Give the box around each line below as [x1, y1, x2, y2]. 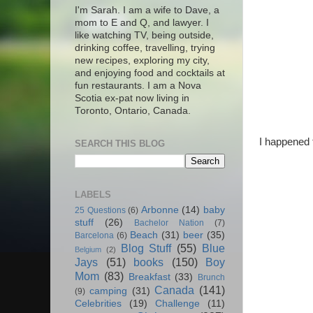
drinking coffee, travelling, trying [75, 43, 215, 54]
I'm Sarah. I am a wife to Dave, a [75, 5, 219, 16]
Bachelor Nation [134, 218, 204, 228]
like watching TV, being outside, [75, 30, 214, 41]
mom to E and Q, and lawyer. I [75, 17, 209, 29]
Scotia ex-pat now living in [75, 93, 189, 104]
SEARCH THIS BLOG [75, 138, 165, 150]
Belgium [75, 245, 101, 254]
